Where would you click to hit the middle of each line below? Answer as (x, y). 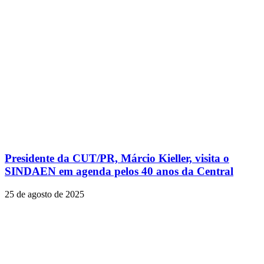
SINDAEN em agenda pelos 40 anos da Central (119, 171)
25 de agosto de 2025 (44, 194)
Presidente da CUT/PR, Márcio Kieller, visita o (117, 159)
